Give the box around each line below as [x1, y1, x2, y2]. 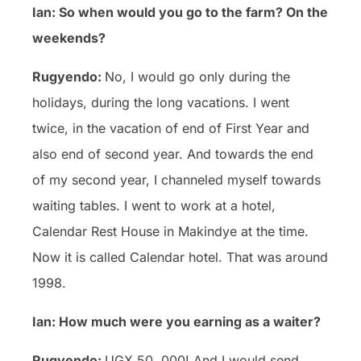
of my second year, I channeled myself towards [32, 171, 321, 188]
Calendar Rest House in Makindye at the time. [32, 222, 309, 239]
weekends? [32, 29, 106, 46]
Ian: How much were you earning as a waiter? [32, 313, 321, 330]
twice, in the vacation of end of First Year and [32, 119, 309, 136]
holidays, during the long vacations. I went [32, 93, 289, 110]
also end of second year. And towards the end [32, 145, 313, 162]
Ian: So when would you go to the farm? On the [32, 3, 328, 20]
